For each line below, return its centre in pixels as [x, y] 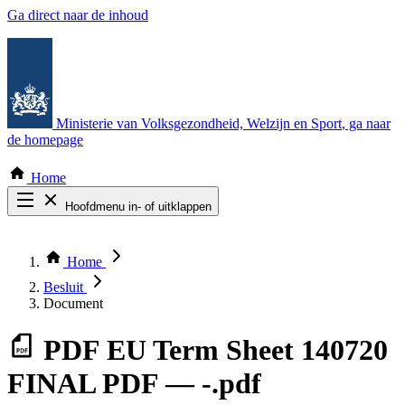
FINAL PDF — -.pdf [134, 384]
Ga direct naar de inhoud [78, 15]
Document [73, 303]
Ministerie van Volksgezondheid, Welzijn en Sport [199, 123]
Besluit [65, 287]
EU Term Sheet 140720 [247, 350]
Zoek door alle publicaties [117, 238]
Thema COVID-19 [98, 254]
